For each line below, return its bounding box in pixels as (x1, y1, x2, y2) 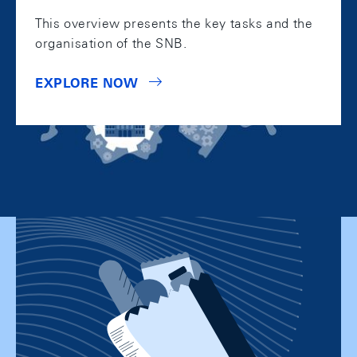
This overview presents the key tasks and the (35, 16, 313, 32)
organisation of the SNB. (35, 36, 187, 52)
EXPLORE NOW (35, 76, 139, 92)
